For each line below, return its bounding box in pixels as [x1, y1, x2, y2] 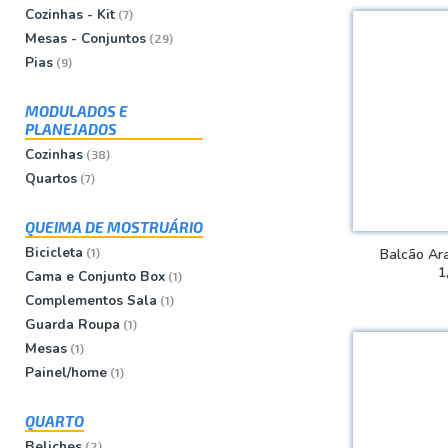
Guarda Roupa [25, 314, 120, 334]
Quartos [25, 168, 77, 188]
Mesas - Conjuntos [25, 28, 146, 48]
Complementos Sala [25, 290, 157, 310]
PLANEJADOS [25, 119, 117, 138]
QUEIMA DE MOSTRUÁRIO [25, 217, 203, 236]
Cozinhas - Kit [25, 4, 115, 24]
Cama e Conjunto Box [25, 266, 165, 286]
